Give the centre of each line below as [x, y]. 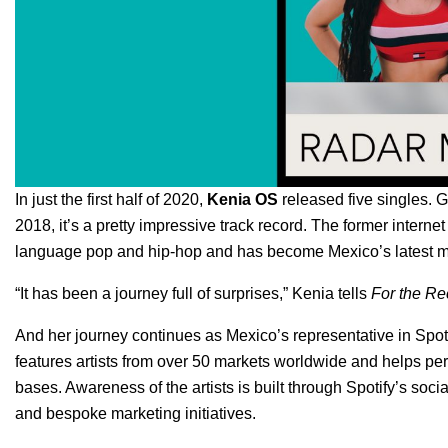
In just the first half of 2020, [109, 199]
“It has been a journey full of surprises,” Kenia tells [193, 293]
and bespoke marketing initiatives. [135, 413]
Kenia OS [242, 199]
